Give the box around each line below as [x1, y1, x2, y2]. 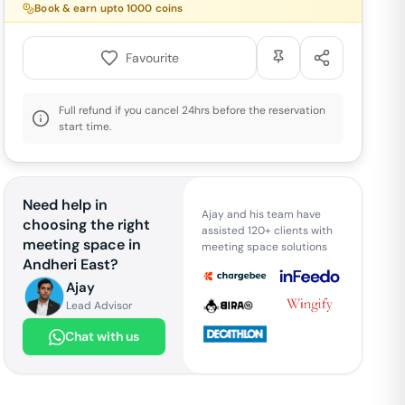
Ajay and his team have [201, 206, 321, 221]
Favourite [126, 49, 180, 66]
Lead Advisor [66, 298, 133, 313]
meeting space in [23, 235, 142, 254]
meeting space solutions [201, 239, 327, 254]
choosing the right [23, 215, 151, 234]
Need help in [23, 195, 108, 214]
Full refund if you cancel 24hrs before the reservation [59, 103, 326, 118]
